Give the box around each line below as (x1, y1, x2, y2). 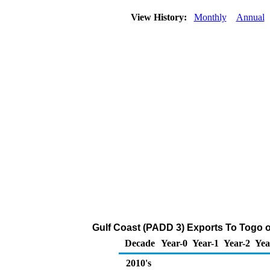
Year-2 (224, 238, 250, 248)
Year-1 (192, 238, 219, 248)
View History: (128, 12, 192, 22)
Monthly (193, 12, 227, 22)
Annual (236, 12, 265, 22)
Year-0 (161, 238, 187, 248)
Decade (125, 238, 155, 248)
